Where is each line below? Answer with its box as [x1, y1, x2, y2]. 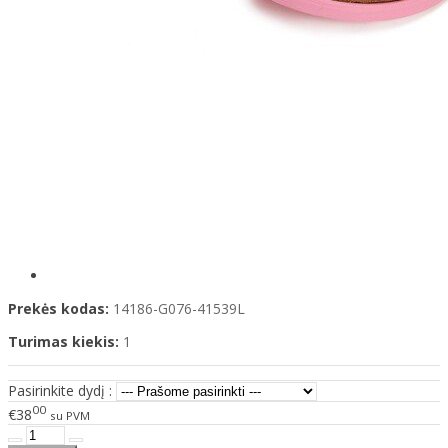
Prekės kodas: [8, 299, 109, 319]
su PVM [50, 407, 90, 423]
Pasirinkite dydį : [8, 381, 112, 401]
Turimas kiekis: [8, 332, 119, 352]
